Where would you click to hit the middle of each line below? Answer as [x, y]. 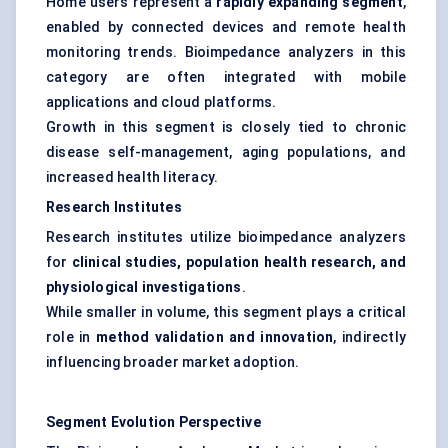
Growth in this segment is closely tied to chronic [226, 127]
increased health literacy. [132, 177]
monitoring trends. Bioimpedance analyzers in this [226, 52]
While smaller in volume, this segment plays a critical [226, 312]
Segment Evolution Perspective [153, 422]
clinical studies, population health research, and [238, 262]
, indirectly [370, 337]
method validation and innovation [215, 337]
